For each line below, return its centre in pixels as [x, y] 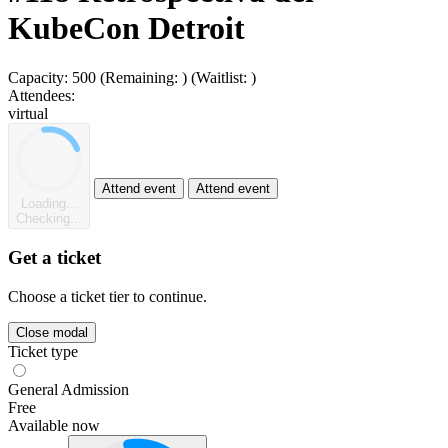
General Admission [68, 389]
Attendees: [41, 95]
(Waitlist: [221, 77]
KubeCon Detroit [126, 28]
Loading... [49, 203]
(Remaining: [141, 77]
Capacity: [38, 77]
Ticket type [43, 351]
